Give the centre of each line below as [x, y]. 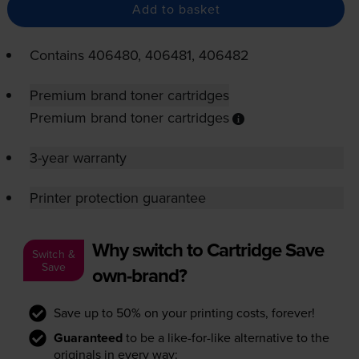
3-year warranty [78, 158]
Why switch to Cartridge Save [208, 250]
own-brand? [139, 276]
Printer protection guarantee [117, 198]
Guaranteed [88, 338]
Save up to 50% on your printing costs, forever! [184, 313]
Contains [58, 55]
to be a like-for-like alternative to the [226, 338]
